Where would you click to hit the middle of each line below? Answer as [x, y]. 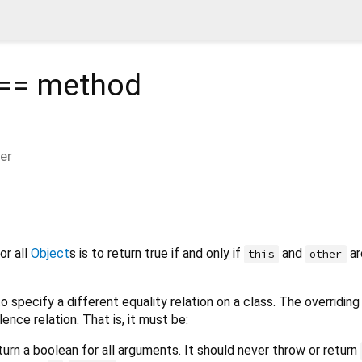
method [85, 85]
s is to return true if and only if [157, 253]
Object [50, 253]
